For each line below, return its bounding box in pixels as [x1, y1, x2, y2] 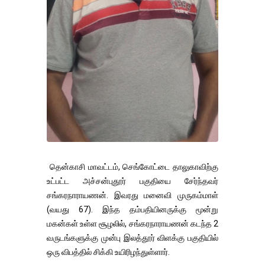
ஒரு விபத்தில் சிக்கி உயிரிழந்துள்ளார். [47, 247, 170, 257]
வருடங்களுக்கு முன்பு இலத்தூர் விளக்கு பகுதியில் [47, 232, 218, 243]
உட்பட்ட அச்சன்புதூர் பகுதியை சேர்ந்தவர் [47, 176, 218, 186]
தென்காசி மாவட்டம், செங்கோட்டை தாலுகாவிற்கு [47, 161, 218, 172]
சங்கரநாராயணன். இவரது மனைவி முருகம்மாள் [47, 190, 218, 200]
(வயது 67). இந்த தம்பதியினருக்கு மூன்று [47, 204, 218, 214]
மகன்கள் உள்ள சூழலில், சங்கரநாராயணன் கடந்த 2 [47, 218, 218, 228]
